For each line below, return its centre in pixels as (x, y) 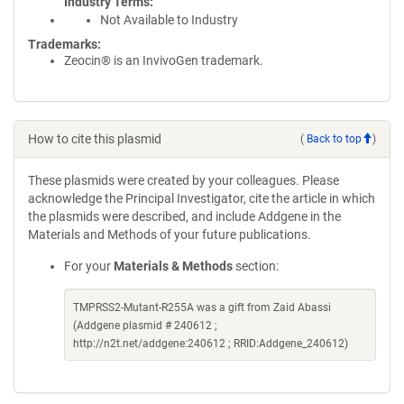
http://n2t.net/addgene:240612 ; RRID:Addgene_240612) (211, 344)
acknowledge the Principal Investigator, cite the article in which (202, 198)
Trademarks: (64, 44)
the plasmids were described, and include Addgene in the (184, 216)
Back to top (334, 138)
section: (256, 266)
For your (89, 266)
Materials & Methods (173, 266)
